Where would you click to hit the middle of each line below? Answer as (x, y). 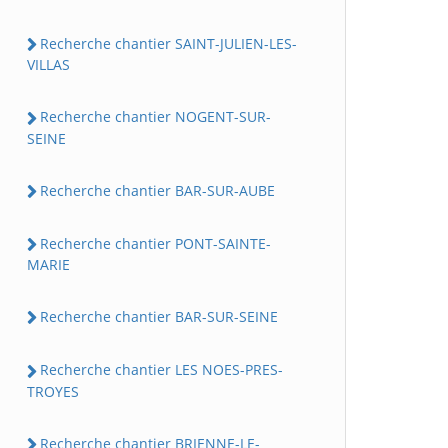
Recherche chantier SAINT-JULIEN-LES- (168, 44)
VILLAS (48, 65)
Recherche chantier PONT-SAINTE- (155, 243)
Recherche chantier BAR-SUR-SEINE (159, 317)
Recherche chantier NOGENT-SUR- (155, 117)
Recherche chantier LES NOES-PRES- (161, 370)
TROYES (53, 391)
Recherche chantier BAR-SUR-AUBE (157, 190)
